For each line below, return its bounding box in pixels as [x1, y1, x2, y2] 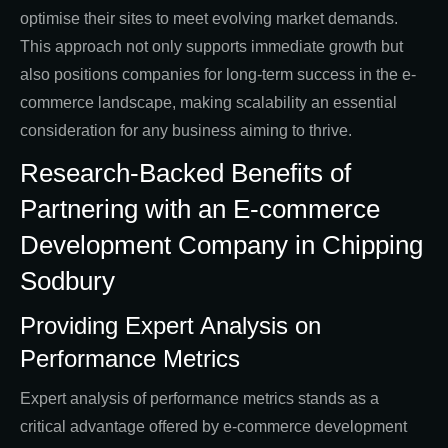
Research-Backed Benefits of [20, 158, 351, 189]
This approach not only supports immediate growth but [20, 38, 403, 56]
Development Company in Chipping [20, 230, 423, 261]
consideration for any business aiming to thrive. [20, 122, 352, 140]
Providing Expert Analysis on [20, 312, 321, 340]
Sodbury [20, 266, 115, 297]
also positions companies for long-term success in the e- [20, 66, 416, 84]
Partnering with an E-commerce [20, 194, 380, 225]
